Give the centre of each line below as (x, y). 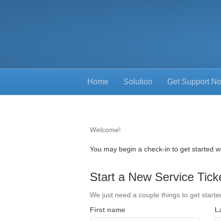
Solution (138, 82)
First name (108, 210)
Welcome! (105, 130)
